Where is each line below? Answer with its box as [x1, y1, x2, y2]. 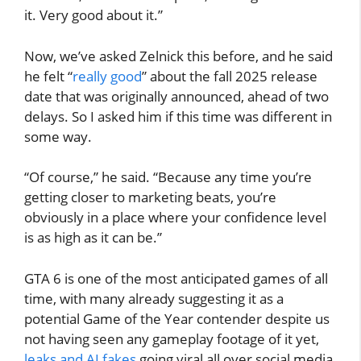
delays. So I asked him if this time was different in [24, 106, 332, 126]
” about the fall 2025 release [142, 66, 317, 85]
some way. [24, 127, 92, 146]
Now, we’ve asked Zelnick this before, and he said [24, 46, 333, 65]
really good [73, 66, 142, 85]
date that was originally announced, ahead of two [24, 86, 329, 106]
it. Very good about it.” [24, 6, 163, 24]
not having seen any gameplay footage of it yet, [24, 329, 319, 348]
